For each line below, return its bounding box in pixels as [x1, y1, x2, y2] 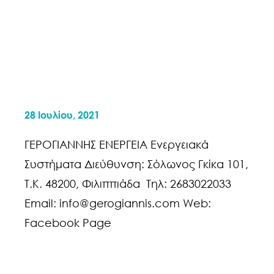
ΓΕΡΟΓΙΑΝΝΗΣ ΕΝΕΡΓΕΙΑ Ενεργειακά [24, 138, 209, 151]
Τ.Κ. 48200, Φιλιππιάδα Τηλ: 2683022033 [24, 177, 231, 190]
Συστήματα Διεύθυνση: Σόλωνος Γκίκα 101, [24, 157, 248, 171]
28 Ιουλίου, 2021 [24, 109, 100, 121]
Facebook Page [24, 216, 111, 229]
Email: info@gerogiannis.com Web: [24, 196, 211, 210]
